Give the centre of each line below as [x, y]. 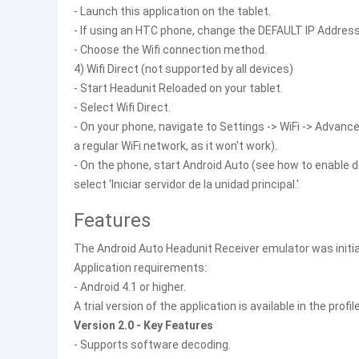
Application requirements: [140, 268]
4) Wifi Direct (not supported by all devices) [184, 69]
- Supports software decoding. [152, 345]
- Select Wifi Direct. [122, 107]
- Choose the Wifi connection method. [170, 50]
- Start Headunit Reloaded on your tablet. [178, 88]
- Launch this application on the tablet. [172, 11]
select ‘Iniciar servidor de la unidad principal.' [186, 184]
